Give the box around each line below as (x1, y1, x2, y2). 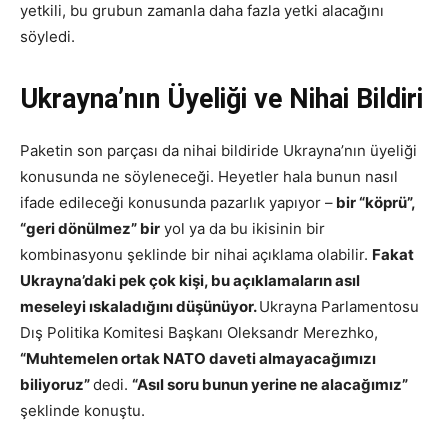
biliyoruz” (20, 374, 93, 394)
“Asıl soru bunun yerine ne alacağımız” (132, 374, 408, 394)
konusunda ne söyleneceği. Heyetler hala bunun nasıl (20, 166, 398, 186)
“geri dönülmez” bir (20, 218, 160, 238)
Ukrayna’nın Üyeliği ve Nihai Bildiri (20, 82, 423, 115)
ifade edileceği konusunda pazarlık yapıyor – (20, 192, 333, 212)
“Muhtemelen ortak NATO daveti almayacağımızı (20, 348, 376, 368)
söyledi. (20, 26, 75, 46)
